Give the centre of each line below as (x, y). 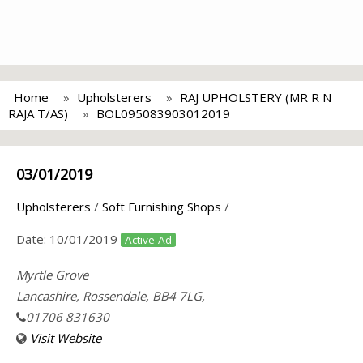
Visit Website (66, 338)
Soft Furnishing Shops (162, 207)
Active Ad (148, 240)
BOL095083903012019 (163, 113)
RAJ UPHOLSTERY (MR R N (256, 97)
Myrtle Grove (52, 275)
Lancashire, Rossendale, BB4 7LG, (111, 296)
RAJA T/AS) (38, 113)
